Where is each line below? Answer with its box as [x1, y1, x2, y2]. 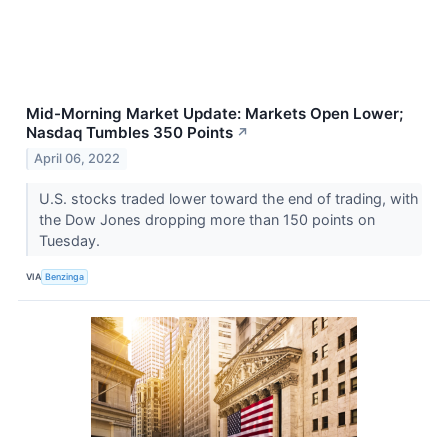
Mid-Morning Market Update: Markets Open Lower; [26, 104, 403, 124]
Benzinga [45, 270, 85, 282]
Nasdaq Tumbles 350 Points [26, 123, 233, 143]
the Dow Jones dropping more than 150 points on [38, 211, 375, 229]
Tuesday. [38, 232, 104, 250]
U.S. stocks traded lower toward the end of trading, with [38, 190, 419, 208]
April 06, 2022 [34, 151, 121, 167]
